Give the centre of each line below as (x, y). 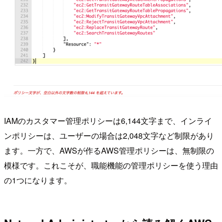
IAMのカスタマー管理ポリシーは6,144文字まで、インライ (108, 120)
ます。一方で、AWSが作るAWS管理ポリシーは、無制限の (109, 150)
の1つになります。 (38, 180)
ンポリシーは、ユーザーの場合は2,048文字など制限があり (109, 135)
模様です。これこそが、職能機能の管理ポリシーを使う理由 (111, 165)
